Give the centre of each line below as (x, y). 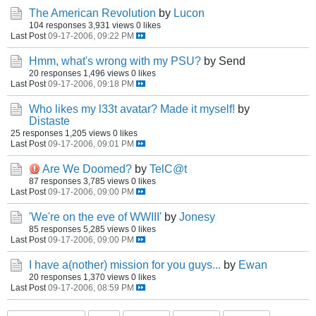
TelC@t (168, 169)
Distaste (49, 121)
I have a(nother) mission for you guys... (125, 265)
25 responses (37, 133)
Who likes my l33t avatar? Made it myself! (132, 109)
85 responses (55, 229)
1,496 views (106, 73)
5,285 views (106, 229)
